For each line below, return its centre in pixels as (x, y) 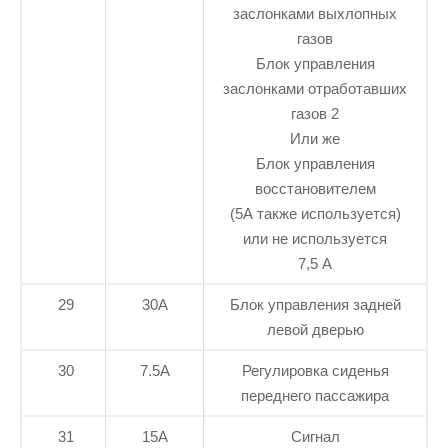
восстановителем (315, 188)
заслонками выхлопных (315, 13)
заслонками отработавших (315, 88)
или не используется (315, 238)
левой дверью (315, 329)
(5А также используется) (315, 213)
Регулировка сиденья (315, 370)
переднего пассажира (315, 395)
